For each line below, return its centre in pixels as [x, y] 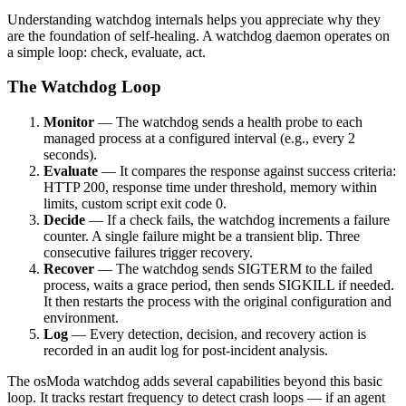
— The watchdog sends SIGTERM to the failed [233, 269]
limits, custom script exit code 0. [135, 204]
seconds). [70, 155]
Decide [64, 220]
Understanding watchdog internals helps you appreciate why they [194, 19]
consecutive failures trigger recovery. [148, 253]
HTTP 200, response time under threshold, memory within [210, 188]
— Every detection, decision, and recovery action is [217, 334]
